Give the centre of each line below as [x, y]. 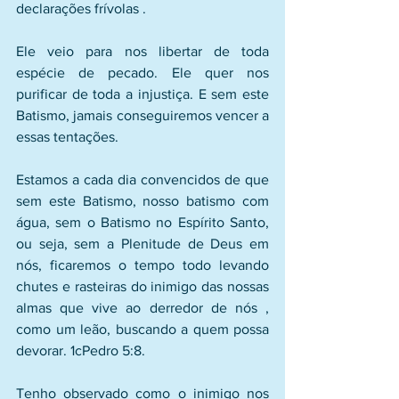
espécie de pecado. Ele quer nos [142, 73]
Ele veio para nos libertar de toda [142, 51]
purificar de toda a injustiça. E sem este [142, 94]
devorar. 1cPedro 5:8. [81, 350]
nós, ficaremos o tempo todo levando [142, 265]
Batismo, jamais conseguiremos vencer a [142, 115]
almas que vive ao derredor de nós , [142, 308]
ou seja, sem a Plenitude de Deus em [142, 244]
